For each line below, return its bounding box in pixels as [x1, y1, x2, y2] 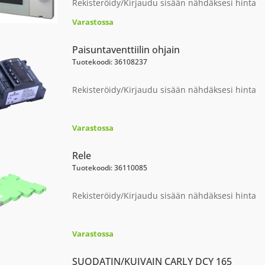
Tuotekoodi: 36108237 [72, 57, 147, 67]
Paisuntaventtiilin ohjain [72, 43, 180, 57]
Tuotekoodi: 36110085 [72, 163, 147, 173]
